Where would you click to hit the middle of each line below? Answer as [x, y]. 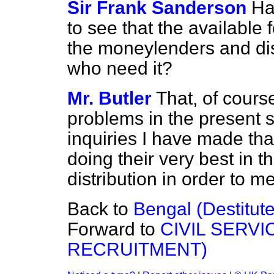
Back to [100, 209]
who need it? [120, 68]
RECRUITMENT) [137, 249]
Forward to [114, 229]
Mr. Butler [109, 98]
